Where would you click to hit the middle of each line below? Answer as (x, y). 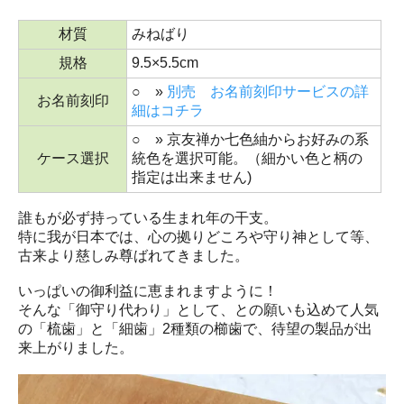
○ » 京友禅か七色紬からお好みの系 (250, 139)
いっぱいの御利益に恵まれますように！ (148, 290)
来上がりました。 (76, 347)
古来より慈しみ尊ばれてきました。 (133, 255)
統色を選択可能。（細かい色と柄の (247, 158)
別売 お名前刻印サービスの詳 (268, 91)
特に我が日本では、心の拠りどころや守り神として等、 (198, 236)
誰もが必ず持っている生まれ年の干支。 (148, 217)
